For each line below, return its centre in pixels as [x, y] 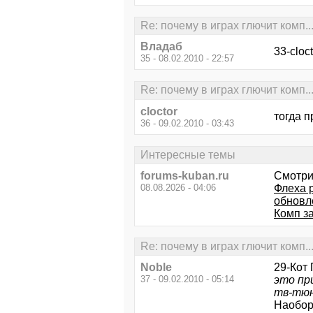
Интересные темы [188, 154]
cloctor [159, 111]
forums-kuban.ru [185, 176]
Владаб [161, 47]
